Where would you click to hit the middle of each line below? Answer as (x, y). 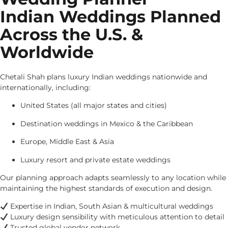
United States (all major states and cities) (94, 106)
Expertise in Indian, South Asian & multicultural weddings (110, 206)
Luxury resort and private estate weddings (95, 160)
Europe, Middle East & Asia (67, 142)
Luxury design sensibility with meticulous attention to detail (116, 217)
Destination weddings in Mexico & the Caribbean (107, 123)
